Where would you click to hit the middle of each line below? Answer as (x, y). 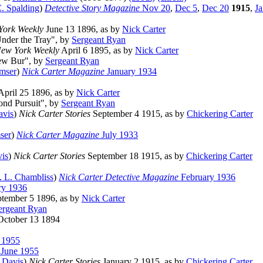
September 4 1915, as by (139, 114)
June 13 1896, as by (83, 29)
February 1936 (207, 177)
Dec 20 (215, 8)
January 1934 (131, 72)
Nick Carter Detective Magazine (119, 177)
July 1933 (119, 135)
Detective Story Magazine (92, 8)
